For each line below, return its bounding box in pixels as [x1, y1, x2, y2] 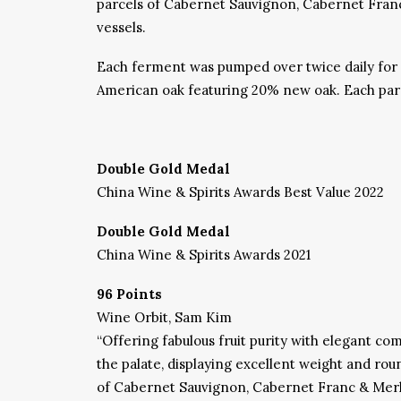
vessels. [97, 19, 146, 36]
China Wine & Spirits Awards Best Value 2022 [97, 183, 384, 200]
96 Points [97, 286, 162, 303]
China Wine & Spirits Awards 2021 [97, 246, 311, 263]
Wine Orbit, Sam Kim [97, 309, 232, 326]
